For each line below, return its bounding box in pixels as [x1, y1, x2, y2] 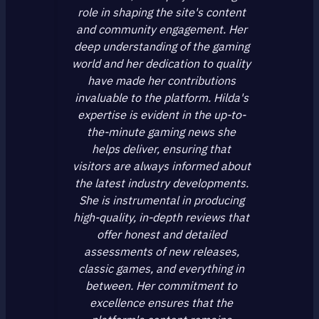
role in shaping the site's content [77, 4, 246, 19]
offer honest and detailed [96, 226, 226, 241]
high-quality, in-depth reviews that [73, 209, 249, 224]
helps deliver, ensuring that [92, 141, 231, 156]
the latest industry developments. [74, 175, 249, 190]
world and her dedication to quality [72, 56, 251, 70]
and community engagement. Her [75, 21, 247, 36]
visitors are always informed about [72, 158, 251, 173]
